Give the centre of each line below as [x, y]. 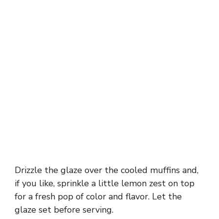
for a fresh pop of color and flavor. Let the [98, 196]
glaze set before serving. [64, 209]
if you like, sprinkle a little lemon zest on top [105, 183]
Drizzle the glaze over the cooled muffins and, [107, 170]
